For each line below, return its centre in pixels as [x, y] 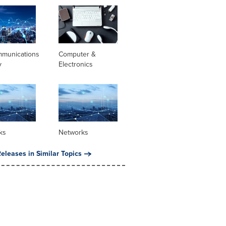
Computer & [77, 54]
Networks [73, 133]
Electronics [75, 64]
